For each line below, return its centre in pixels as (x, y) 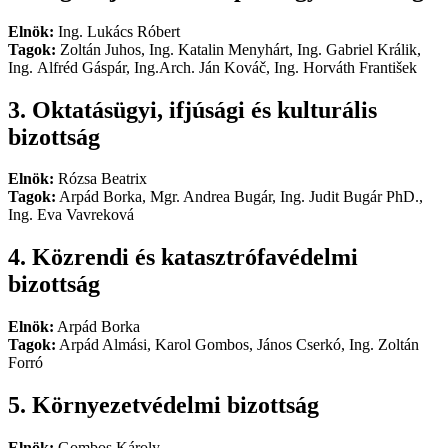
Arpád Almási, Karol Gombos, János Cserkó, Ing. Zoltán (237, 345)
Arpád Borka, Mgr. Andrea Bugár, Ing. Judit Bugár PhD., (239, 197)
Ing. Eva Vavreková (71, 215)
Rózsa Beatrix (100, 179)
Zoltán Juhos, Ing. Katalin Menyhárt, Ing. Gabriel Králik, (238, 49)
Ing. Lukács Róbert (117, 31)
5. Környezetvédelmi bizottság (163, 405)
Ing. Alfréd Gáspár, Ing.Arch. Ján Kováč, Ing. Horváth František (212, 67)
